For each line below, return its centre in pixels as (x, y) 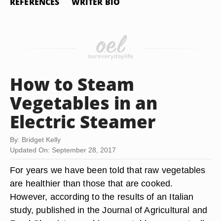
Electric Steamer (83, 121)
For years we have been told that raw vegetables (108, 170)
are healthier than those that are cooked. (92, 183)
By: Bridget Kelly (35, 140)
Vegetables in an (84, 103)
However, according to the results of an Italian (102, 197)
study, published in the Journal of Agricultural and (109, 210)
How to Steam (72, 84)
